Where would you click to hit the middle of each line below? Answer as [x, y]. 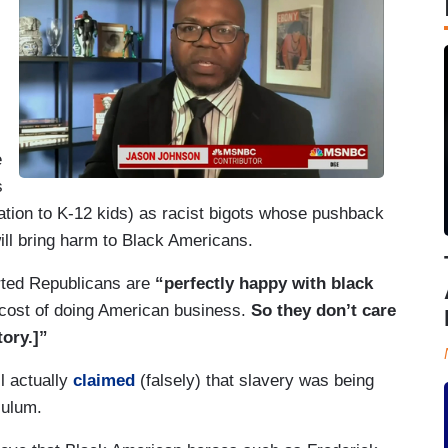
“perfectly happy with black [264, 283]
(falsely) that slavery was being [257, 380]
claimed [104, 380]
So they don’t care [323, 310]
